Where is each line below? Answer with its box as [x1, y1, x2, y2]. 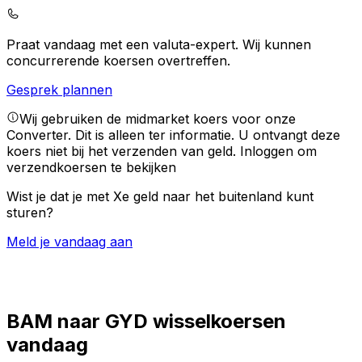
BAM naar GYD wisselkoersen [6, 309, 286, 334]
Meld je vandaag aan [6, 234, 133, 250]
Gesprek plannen [6, 82, 112, 99]
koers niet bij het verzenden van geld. [6, 143, 240, 160]
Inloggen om [240, 143, 317, 160]
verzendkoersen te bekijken [6, 159, 176, 176]
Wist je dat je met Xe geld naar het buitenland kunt [6, 188, 314, 205]
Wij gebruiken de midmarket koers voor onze [19, 111, 296, 128]
